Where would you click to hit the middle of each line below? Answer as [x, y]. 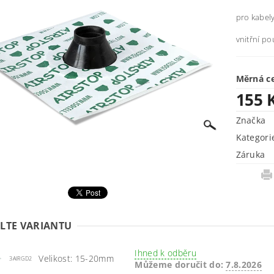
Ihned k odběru [165, 253]
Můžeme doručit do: [179, 264]
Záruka [250, 155]
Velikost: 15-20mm [76, 259]
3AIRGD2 [21, 259]
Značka [251, 120]
